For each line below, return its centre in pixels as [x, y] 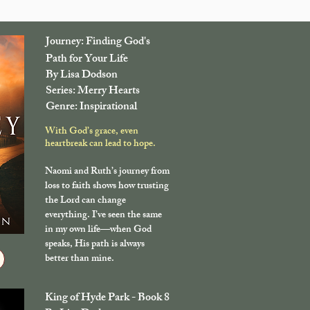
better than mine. [80, 259]
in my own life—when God [98, 230]
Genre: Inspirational [91, 107]
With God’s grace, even [92, 131]
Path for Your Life [87, 60]
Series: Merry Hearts [94, 91]
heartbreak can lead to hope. [100, 144]
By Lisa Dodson [82, 75]
